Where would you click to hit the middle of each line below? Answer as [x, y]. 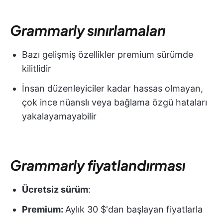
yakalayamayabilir [59, 116]
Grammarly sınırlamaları [88, 30]
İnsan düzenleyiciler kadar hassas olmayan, [112, 88]
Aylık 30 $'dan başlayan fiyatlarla [134, 209]
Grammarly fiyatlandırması [98, 165]
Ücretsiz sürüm [55, 189]
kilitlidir [37, 68]
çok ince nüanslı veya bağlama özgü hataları [114, 102]
